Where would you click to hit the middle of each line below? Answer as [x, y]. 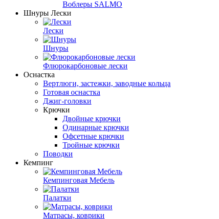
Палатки [57, 197]
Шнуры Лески [47, 13]
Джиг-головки [67, 101]
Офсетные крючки [93, 136]
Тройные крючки [91, 145]
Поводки [58, 153]
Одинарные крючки [96, 127]
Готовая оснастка [72, 92]
